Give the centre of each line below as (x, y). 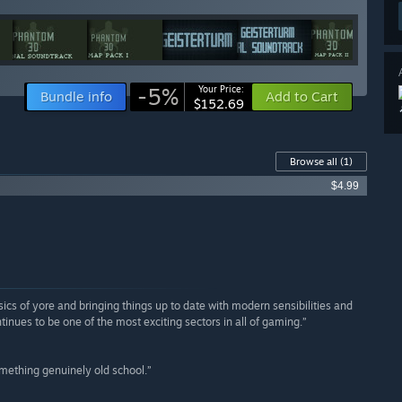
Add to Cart (302, 97)
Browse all (315, 162)
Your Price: (221, 89)
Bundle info (76, 97)
